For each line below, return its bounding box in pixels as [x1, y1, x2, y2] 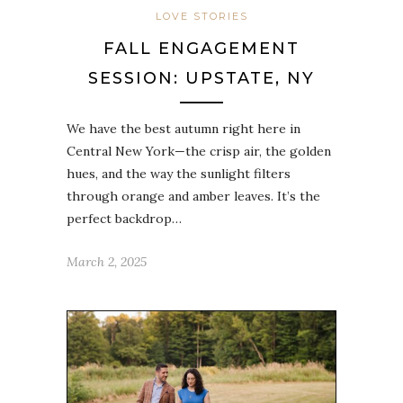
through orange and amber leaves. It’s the [67, 188, 320, 205]
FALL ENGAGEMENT [103, 39, 300, 59]
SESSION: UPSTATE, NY [88, 68, 315, 89]
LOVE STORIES [155, 10, 248, 23]
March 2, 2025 [67, 254, 147, 271]
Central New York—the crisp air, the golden [67, 143, 331, 160]
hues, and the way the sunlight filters [67, 166, 291, 183]
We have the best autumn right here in [67, 121, 300, 138]
